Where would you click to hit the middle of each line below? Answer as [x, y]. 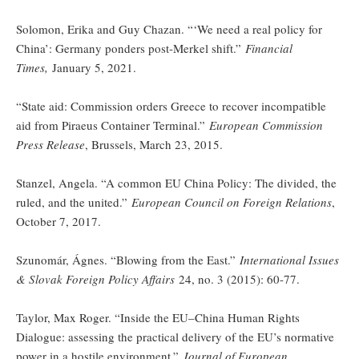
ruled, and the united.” [74, 202]
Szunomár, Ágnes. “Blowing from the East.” [128, 259]
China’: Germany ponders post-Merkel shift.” [131, 48]
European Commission [266, 125]
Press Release [50, 144]
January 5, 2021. [94, 67]
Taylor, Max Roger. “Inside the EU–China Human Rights [158, 317]
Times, [34, 67]
